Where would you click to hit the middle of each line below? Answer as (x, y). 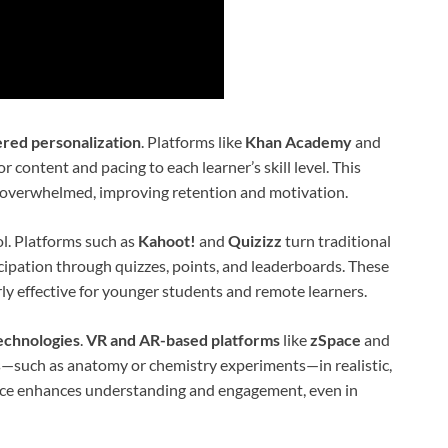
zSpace (335, 340)
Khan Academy (298, 142)
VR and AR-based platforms (183, 340)
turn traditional (336, 241)
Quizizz (255, 241)
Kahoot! (167, 241)
